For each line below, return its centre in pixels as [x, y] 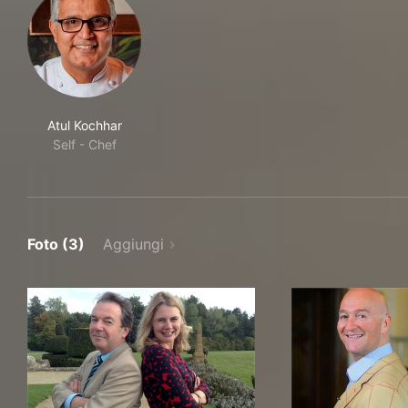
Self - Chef [84, 144]
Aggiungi [133, 244]
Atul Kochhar [84, 125]
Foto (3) [56, 244]
